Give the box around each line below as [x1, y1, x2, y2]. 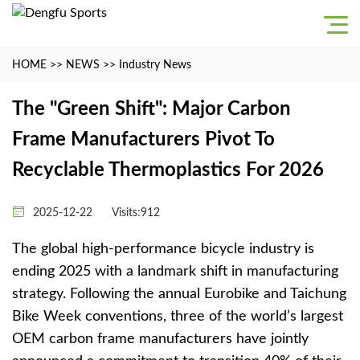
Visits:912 [112, 207, 160, 219]
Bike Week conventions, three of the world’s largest [12, 309, 343, 324]
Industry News [119, 59, 191, 71]
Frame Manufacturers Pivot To [12, 130, 275, 149]
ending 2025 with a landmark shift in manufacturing [12, 264, 338, 279]
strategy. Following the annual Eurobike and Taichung [12, 287, 346, 301]
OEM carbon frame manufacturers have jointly [12, 332, 309, 346]
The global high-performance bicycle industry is [12, 242, 314, 256]
